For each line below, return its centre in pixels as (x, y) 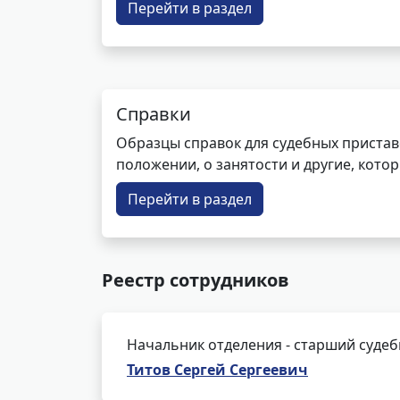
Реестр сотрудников (196, 280)
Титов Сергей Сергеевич (217, 370)
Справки (154, 114)
